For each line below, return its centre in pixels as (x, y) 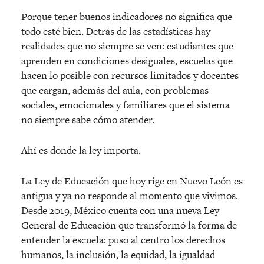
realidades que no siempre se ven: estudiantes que (127, 46)
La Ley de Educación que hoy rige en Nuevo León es (132, 181)
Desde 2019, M (52, 211)
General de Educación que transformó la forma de (129, 225)
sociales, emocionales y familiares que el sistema (126, 105)
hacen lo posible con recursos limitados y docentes (130, 76)
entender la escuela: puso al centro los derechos (123, 240)
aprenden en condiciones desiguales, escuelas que (127, 61)
